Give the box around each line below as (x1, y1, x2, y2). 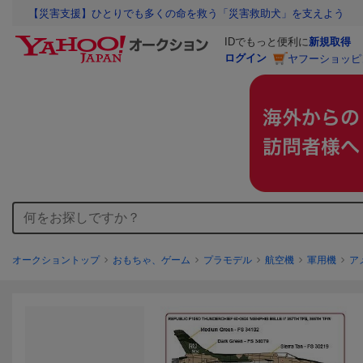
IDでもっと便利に (224, 36, 309, 49)
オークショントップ (12, 254, 100, 266)
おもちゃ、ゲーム (113, 254, 190, 266)
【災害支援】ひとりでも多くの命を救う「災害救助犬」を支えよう (28, 7, 344, 20)
